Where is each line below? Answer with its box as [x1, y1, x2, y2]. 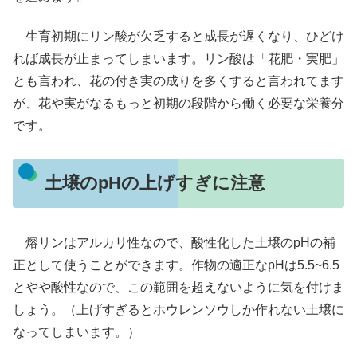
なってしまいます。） [13, 324, 140, 339]
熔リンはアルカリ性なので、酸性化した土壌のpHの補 [13, 235, 335, 249]
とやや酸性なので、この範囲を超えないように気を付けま [13, 280, 344, 294]
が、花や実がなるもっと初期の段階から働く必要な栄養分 [13, 96, 344, 111]
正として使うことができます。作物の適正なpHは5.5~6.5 [13, 257, 339, 272]
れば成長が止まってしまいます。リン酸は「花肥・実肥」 [13, 52, 344, 66]
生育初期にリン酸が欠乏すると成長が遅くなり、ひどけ [13, 29, 344, 44]
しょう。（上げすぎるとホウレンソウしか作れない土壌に [13, 302, 344, 316]
